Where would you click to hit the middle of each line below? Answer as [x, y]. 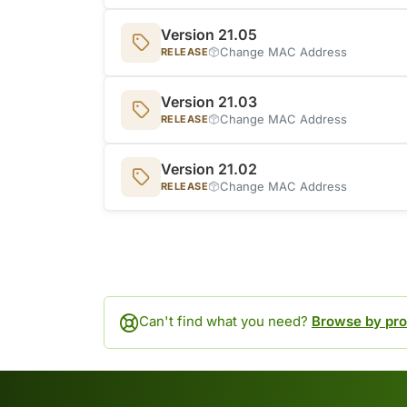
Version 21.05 [209, 34]
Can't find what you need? [225, 322]
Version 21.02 [209, 169]
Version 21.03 [209, 101]
